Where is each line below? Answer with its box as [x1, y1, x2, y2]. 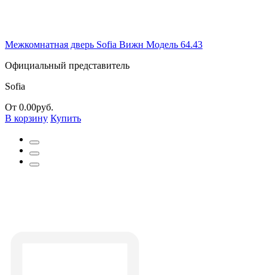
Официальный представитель [5, 60, 130, 71]
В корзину [5, 112, 48, 123]
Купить [50, 112, 81, 123]
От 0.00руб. [5, 101, 53, 112]
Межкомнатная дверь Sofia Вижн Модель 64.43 [5, 39, 203, 50]
